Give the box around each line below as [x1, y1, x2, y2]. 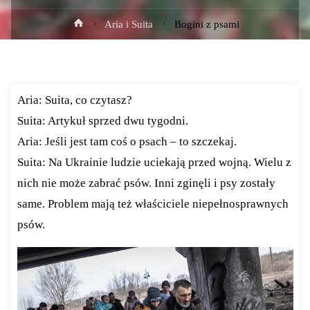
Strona [85, 17, 113, 28]
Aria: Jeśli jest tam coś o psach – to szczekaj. [17, 135, 237, 149]
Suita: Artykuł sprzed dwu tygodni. [17, 114, 188, 128]
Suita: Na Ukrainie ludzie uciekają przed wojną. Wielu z [17, 156, 291, 170]
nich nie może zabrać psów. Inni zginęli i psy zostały [17, 176, 275, 190]
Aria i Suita [104, 18, 154, 30]
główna [85, 35, 118, 46]
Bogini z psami [174, 18, 240, 30]
